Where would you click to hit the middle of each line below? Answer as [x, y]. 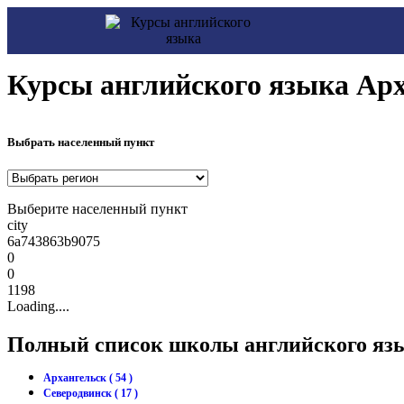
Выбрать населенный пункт [81, 142]
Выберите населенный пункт [97, 209]
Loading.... [38, 307]
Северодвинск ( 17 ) [91, 394]
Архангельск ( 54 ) [88, 378]
